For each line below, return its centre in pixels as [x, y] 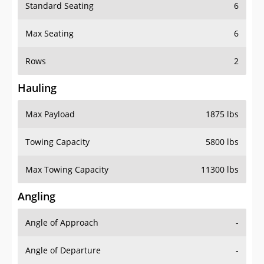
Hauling [37, 88]
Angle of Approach [62, 223]
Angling [37, 197]
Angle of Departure [63, 250]
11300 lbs [220, 170]
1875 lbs [222, 114]
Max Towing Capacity [67, 170]
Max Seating [49, 34]
